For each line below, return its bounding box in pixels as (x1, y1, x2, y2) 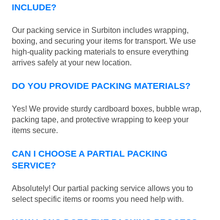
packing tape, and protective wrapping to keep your (12, 115, 189, 124)
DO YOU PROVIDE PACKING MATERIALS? (12, 81, 191, 91)
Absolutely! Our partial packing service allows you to (12, 184, 193, 193)
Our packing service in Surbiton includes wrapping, (12, 26, 189, 35)
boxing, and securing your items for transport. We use (12, 37, 196, 46)
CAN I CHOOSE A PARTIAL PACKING (12, 149, 167, 159)
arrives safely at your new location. (12, 58, 132, 67)
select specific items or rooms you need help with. (12, 195, 184, 204)
